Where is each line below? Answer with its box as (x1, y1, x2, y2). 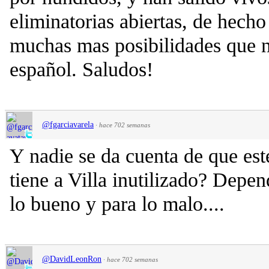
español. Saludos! (10, 58, 153, 80)
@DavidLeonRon (42, 254, 101, 264)
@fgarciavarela (42, 119, 94, 129)
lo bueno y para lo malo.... (10, 192, 225, 215)
